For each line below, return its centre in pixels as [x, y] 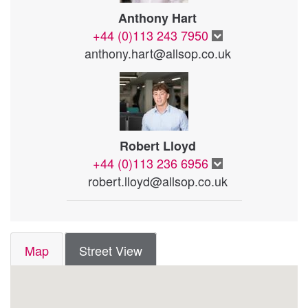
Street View [111, 250]
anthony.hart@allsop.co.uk [157, 53]
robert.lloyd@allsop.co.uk [157, 180]
